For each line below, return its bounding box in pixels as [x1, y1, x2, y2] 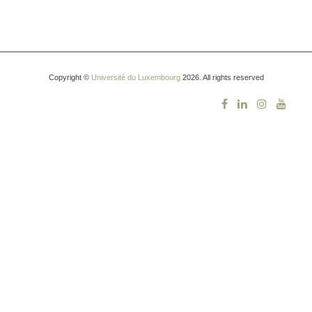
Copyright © [48, 73, 91, 81]
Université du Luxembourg [91, 73, 180, 81]
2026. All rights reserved [180, 73, 264, 81]
